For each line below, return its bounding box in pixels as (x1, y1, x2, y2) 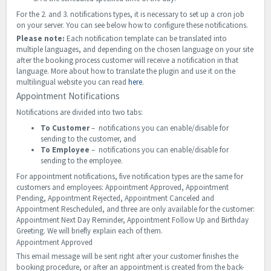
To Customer (41, 123, 90, 134)
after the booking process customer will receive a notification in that (16, 55, 238, 66)
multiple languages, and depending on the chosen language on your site (16, 44, 253, 55)
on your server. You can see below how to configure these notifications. (16, 20, 248, 31)
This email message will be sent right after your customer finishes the (16, 251, 238, 262)
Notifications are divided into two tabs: (16, 107, 143, 118)
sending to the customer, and (41, 134, 136, 145)
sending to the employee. (41, 155, 123, 166)
